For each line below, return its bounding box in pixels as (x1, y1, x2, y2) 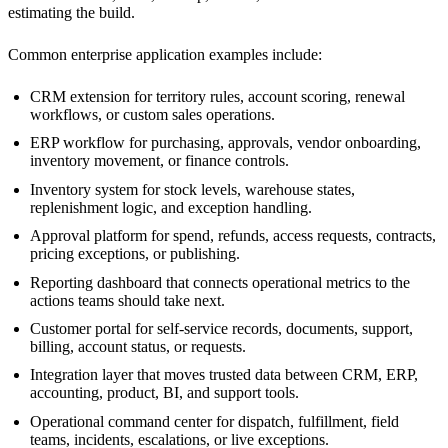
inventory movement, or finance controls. (30, 152, 290, 170)
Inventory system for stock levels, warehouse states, (30, 180, 356, 198)
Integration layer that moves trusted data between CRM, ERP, (30, 366, 419, 384)
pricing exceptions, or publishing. (30, 245, 241, 263)
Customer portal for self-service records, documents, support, (30, 319, 414, 337)
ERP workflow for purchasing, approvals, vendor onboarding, (30, 134, 422, 152)
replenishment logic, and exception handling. (30, 198, 313, 216)
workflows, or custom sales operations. (30, 105, 276, 123)
